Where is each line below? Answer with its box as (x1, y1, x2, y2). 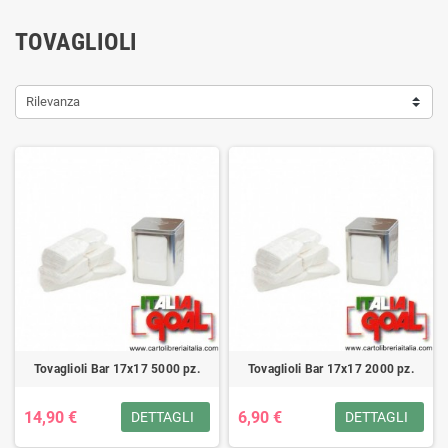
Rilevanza (26, 94, 80, 109)
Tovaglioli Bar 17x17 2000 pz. (248, 362, 414, 376)
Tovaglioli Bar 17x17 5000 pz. (34, 362, 200, 376)
